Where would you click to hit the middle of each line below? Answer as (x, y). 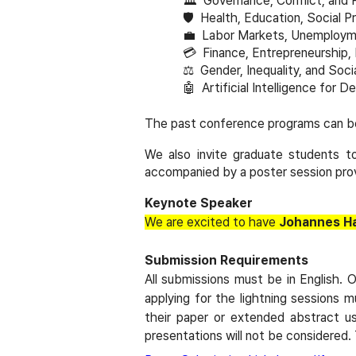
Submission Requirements (226, 260)
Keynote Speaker (199, 203)
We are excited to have (212, 222)
